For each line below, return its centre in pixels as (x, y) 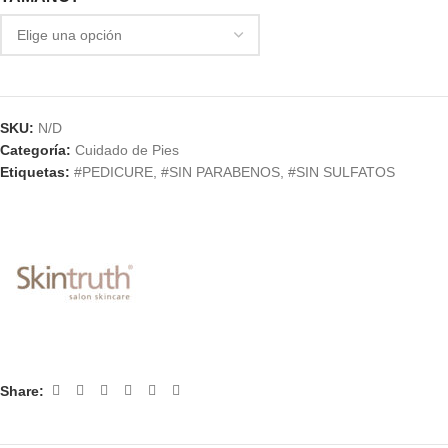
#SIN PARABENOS (220, 172)
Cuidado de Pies (127, 150)
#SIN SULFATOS (341, 172)
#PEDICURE (113, 172)
